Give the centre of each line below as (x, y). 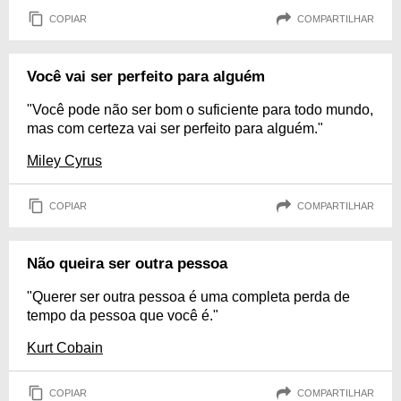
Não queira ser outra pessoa (127, 264)
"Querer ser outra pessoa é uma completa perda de (188, 297)
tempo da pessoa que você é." (123, 316)
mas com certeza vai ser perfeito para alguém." (175, 129)
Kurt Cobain (65, 348)
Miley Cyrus (64, 161)
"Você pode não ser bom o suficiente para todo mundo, (200, 110)
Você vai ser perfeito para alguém (146, 77)
